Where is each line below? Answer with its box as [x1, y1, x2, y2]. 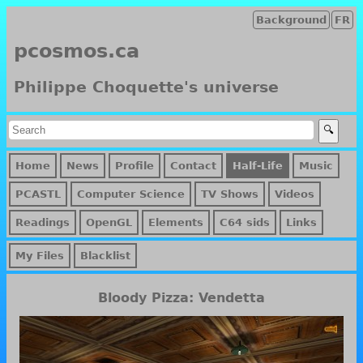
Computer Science [77, 187, 185, 200]
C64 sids [220, 216, 270, 228]
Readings [15, 216, 70, 228]
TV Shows [201, 187, 258, 200]
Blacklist [80, 249, 130, 262]
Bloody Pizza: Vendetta [98, 289, 265, 305]
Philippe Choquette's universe [14, 78, 279, 96]
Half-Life [233, 159, 283, 172]
